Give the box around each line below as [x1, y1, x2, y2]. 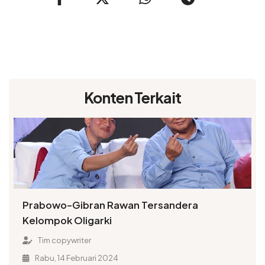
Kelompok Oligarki [22, 214, 112, 227]
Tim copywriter [36, 235, 91, 245]
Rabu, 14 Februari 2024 [33, 253, 118, 263]
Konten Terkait [84, 88, 181, 108]
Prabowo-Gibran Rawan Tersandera [22, 198, 199, 211]
